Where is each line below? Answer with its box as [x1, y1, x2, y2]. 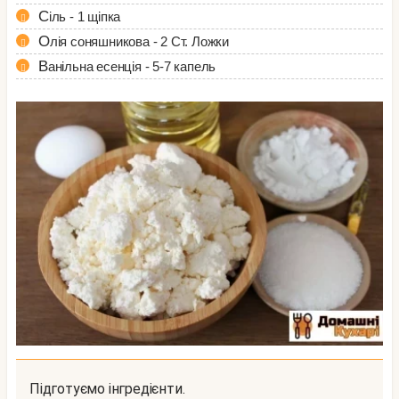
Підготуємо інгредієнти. [39, 379, 185, 397]
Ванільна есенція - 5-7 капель [47, 59, 216, 74]
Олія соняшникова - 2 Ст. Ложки [49, 34, 230, 49]
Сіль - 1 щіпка [48, 9, 121, 24]
